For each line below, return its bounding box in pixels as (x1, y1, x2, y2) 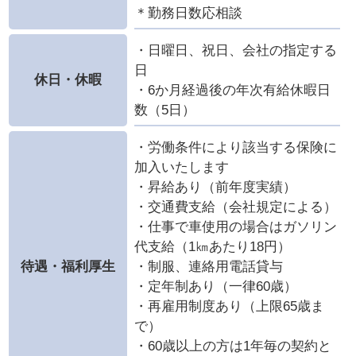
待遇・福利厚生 (21, 258, 116, 274)
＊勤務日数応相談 (133, 5, 242, 21)
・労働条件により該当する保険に (133, 139, 337, 155)
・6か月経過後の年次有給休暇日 (133, 82, 331, 98)
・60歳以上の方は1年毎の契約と (133, 338, 331, 354)
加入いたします (133, 159, 229, 175)
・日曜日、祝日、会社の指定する (133, 42, 337, 58)
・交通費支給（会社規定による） (133, 199, 337, 215)
